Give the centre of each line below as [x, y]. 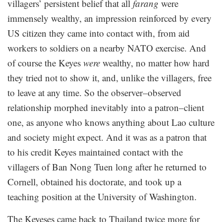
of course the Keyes [45, 63]
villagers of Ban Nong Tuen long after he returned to [107, 167]
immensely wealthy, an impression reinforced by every [110, 18]
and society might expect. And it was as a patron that [107, 137]
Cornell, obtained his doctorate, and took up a [94, 182]
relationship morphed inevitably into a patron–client [106, 108]
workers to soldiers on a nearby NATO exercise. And [107, 48]
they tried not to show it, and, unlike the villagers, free [110, 78]
